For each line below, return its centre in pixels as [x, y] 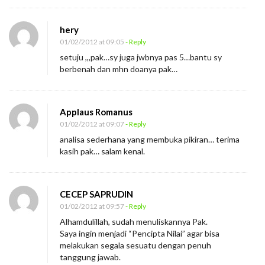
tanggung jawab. [90, 257]
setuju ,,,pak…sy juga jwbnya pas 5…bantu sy [141, 57]
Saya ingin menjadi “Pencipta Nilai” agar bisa [140, 234]
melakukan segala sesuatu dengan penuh [135, 245]
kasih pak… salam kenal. [102, 151]
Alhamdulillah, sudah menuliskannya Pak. [134, 222]
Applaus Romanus [96, 112]
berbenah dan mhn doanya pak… [119, 69]
